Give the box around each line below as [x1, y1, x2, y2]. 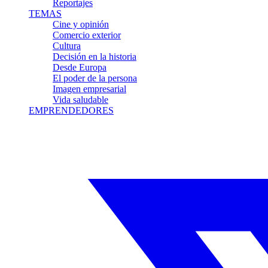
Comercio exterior [53, 30, 121, 40]
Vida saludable [53, 95, 108, 105]
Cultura [53, 41, 81, 51]
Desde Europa [53, 62, 106, 72]
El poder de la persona [53, 73, 137, 83]
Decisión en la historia [53, 51, 136, 62]
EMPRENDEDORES [29, 105, 114, 115]
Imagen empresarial [53, 84, 126, 94]
